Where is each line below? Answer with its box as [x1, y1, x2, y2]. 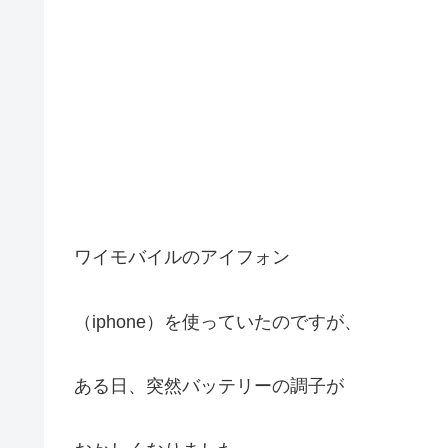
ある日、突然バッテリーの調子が [74, 375, 344, 396]
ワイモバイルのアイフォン [74, 247, 290, 268]
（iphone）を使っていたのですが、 [74, 311, 362, 332]
